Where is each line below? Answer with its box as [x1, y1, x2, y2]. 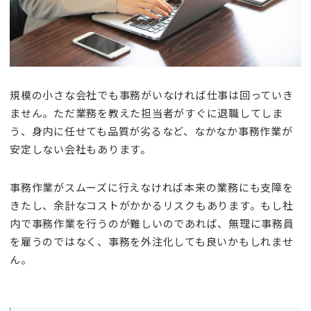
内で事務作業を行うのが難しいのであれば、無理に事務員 [10, 215, 294, 230]
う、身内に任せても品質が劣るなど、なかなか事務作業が [10, 124, 293, 139]
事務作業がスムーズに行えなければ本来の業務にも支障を [10, 179, 294, 194]
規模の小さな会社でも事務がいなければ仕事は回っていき [10, 87, 294, 103]
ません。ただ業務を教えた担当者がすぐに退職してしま [10, 106, 283, 121]
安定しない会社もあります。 [10, 142, 151, 157]
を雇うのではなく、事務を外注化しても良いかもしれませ [10, 233, 294, 249]
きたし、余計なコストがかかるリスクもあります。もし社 [10, 197, 294, 212]
